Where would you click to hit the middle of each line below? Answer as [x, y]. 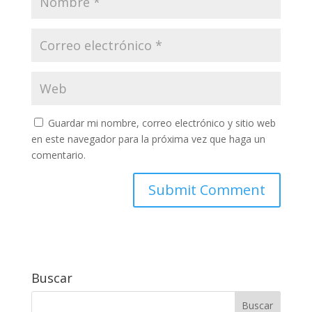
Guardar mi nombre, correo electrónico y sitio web [162, 123]
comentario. [58, 155]
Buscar [52, 278]
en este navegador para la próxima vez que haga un [148, 139]
